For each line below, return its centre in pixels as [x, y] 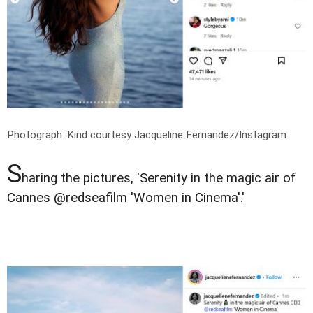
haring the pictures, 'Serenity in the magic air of [159, 178]
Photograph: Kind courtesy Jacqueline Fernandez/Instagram [147, 134]
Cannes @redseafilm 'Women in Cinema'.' [126, 197]
